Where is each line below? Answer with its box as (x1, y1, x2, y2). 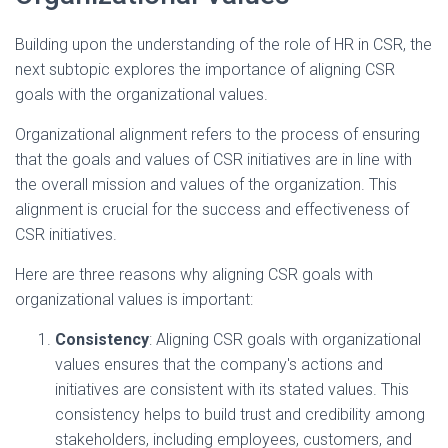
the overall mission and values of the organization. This (15, 175, 397, 195)
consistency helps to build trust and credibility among (55, 405, 425, 425)
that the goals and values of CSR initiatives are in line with (15, 150, 412, 170)
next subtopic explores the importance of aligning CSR (15, 60, 395, 80)
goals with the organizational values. (15, 85, 268, 105)
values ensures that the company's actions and (55, 355, 383, 375)
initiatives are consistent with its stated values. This (55, 380, 409, 400)
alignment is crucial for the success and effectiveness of (15, 200, 409, 220)
